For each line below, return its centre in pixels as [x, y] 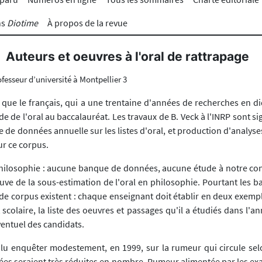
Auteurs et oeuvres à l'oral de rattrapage [127, 56]
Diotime [23, 23]
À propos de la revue [87, 23]
